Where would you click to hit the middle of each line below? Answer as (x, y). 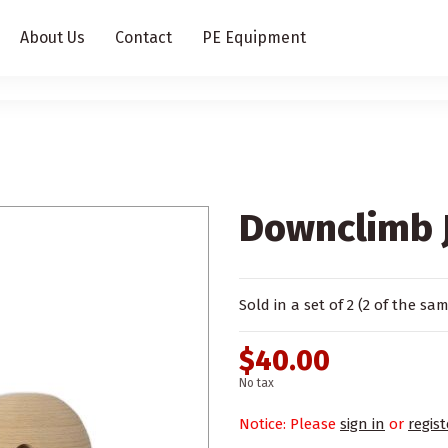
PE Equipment (254, 37)
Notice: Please (289, 423)
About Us (52, 37)
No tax (256, 383)
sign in (362, 423)
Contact (143, 37)
